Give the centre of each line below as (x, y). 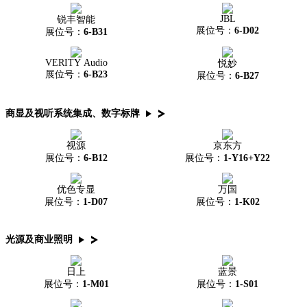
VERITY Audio (76, 62)
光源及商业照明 (39, 240)
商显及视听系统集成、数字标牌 (73, 114)
